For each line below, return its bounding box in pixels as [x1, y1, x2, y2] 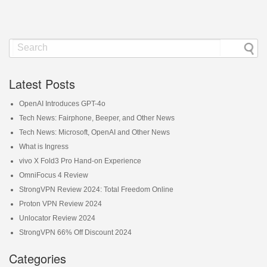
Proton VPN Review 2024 [18, 199, 102, 208]
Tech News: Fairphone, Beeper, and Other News [18, 113, 175, 122]
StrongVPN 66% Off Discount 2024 [18, 228, 132, 237]
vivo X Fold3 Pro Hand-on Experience [18, 156, 141, 165]
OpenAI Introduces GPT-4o [18, 99, 105, 108]
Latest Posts [9, 74, 75, 92]
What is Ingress [18, 142, 69, 151]
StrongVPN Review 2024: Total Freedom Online [18, 185, 173, 194]
